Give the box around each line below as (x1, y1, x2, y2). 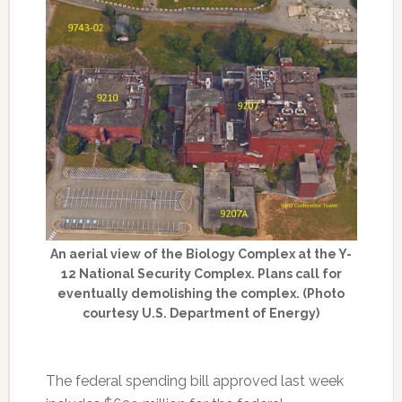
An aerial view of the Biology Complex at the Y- (50, 247, 353, 262)
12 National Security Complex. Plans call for (60, 267, 342, 282)
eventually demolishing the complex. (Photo (57, 286, 345, 301)
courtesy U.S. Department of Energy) (83, 306, 320, 321)
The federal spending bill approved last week (45, 372, 344, 390)
